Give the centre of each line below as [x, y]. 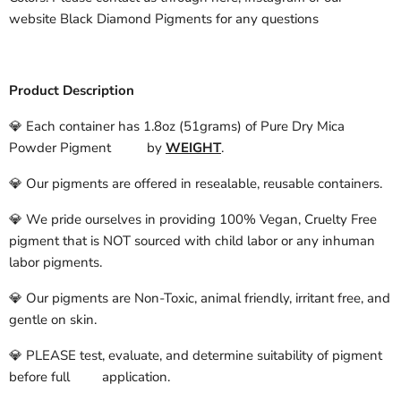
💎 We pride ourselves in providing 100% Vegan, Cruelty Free [193, 220]
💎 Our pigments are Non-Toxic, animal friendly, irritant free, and [200, 299]
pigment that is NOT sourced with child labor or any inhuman [192, 241]
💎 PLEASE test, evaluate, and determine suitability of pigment [196, 356]
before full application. [90, 377]
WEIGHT [193, 148]
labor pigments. [55, 263]
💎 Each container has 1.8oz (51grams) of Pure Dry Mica [177, 127]
